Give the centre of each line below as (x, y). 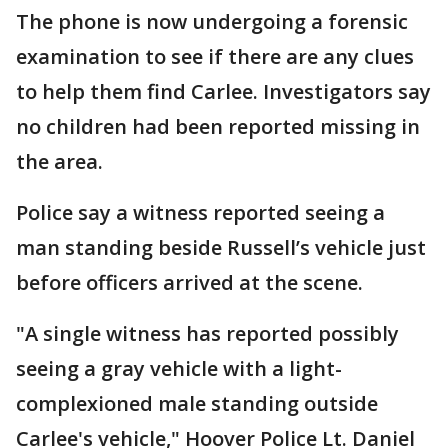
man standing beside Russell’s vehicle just (221, 247)
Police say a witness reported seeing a (200, 212)
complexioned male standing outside (197, 403)
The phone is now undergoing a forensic (212, 21)
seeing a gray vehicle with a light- (179, 368)
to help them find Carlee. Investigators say (223, 91)
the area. (59, 161)
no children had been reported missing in (218, 126)
